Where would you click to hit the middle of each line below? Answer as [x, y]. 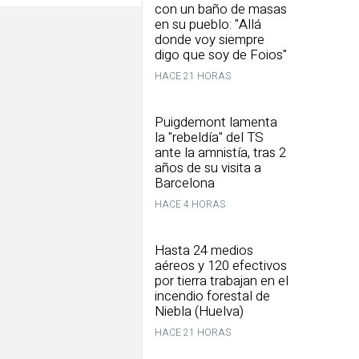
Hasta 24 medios [204, 250]
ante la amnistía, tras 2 [220, 153]
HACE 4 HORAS [190, 204]
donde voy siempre [210, 40]
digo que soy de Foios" [221, 55]
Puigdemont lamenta [216, 122]
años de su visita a [208, 168]
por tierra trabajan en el [222, 281]
